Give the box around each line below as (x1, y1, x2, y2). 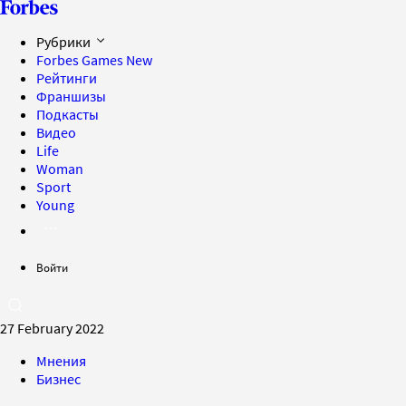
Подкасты (36, 105, 99, 123)
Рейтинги (36, 69, 97, 87)
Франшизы (36, 87, 106, 105)
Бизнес (36, 370, 81, 388)
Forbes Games (36, 51, 126, 69)
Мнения (36, 352, 86, 370)
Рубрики (36, 33, 93, 51)
